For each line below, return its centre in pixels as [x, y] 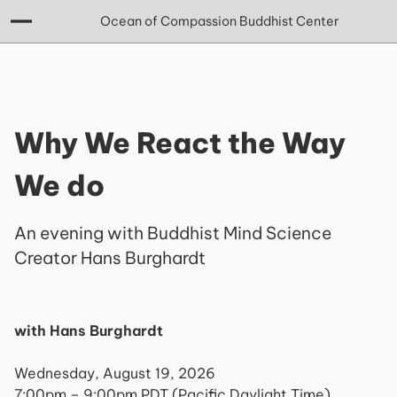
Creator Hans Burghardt [110, 258]
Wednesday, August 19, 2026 [115, 373]
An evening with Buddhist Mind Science [173, 233]
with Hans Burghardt [89, 331]
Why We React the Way [180, 143]
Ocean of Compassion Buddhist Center [220, 21]
